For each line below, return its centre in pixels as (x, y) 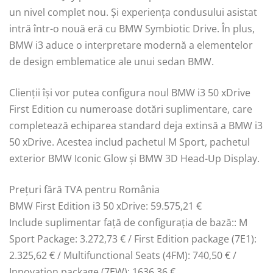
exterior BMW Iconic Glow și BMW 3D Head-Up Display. (134, 158)
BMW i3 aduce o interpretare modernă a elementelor (131, 45)
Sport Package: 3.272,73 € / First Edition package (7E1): (133, 239)
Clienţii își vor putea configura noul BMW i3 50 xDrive (130, 92)
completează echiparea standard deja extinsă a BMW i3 (136, 125)
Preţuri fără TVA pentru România (84, 189)
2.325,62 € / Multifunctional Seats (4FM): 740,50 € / (123, 255)
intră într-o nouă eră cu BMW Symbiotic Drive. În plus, (132, 28)
